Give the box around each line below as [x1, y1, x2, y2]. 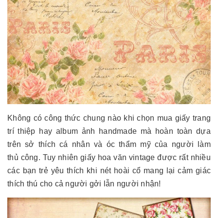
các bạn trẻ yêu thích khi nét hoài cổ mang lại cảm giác [7, 166, 211, 175]
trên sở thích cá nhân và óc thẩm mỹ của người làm [7, 140, 211, 148]
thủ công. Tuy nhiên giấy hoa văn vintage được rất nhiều [7, 153, 211, 162]
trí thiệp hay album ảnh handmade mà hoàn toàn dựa [7, 127, 211, 135]
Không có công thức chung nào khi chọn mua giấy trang [7, 113, 211, 122]
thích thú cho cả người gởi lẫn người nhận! [7, 179, 161, 188]
